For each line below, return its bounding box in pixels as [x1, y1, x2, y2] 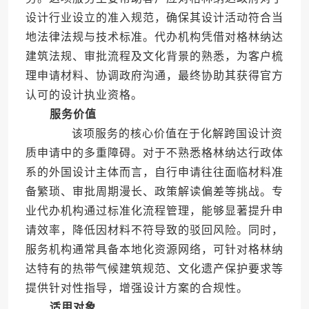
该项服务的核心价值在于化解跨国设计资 [47, 128, 283, 140]
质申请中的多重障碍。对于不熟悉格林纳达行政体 [25, 147, 283, 159]
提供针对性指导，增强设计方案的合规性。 [25, 282, 248, 295]
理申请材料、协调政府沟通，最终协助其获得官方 [25, 70, 283, 82]
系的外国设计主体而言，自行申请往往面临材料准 [25, 166, 283, 179]
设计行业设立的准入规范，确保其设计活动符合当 [25, 12, 283, 24]
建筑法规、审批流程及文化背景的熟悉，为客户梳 [25, 50, 283, 63]
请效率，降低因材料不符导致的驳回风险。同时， [25, 224, 283, 237]
